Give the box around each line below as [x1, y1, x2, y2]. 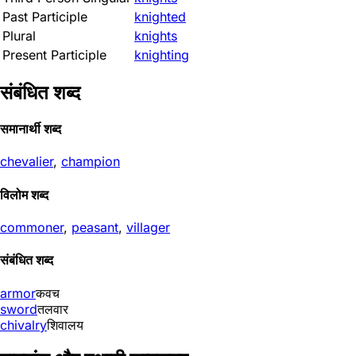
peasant [72, 219, 118, 235]
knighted [134, 9, 186, 25]
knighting [134, 47, 189, 63]
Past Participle [2, 9, 87, 25]
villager [126, 219, 170, 235]
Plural [2, 28, 36, 44]
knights [134, 28, 177, 44]
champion [61, 153, 120, 170]
